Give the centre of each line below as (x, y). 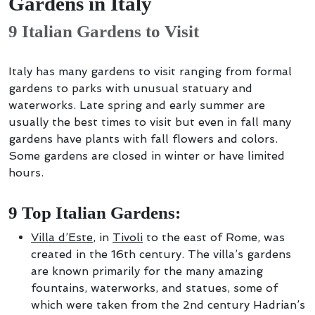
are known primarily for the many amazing (147, 271)
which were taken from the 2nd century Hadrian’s (168, 305)
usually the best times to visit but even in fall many (150, 122)
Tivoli (128, 237)
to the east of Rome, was (214, 237)
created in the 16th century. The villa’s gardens (161, 254)
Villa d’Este (62, 237)
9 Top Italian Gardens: (95, 213)
